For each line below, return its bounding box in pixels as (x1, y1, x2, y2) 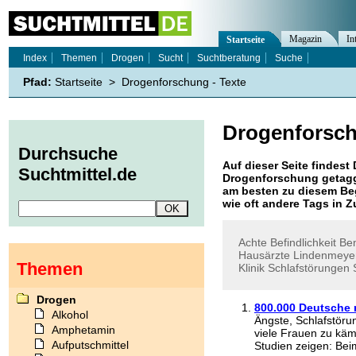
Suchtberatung (197, 52, 261, 64)
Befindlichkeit (270, 236, 336, 249)
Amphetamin (52, 323, 115, 336)
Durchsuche (18, 144, 118, 164)
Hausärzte (238, 249, 290, 261)
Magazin (289, 33, 322, 44)
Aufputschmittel (52, 338, 129, 351)
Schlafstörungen (268, 261, 350, 274)
